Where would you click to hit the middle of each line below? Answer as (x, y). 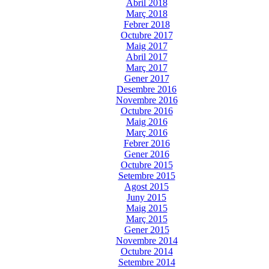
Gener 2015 (147, 229)
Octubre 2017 (147, 35)
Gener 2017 (147, 78)
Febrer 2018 (147, 24)
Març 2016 (147, 132)
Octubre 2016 (147, 110)
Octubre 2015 (147, 165)
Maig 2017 (147, 46)
